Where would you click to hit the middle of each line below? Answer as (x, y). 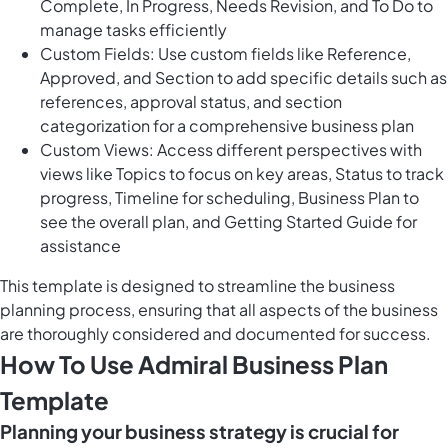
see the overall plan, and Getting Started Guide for (228, 222)
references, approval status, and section (191, 102)
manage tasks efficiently (133, 30)
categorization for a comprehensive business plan (227, 126)
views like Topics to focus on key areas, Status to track (242, 174)
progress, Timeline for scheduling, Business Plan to (229, 198)
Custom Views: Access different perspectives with (231, 150)
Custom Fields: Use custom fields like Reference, (225, 54)
